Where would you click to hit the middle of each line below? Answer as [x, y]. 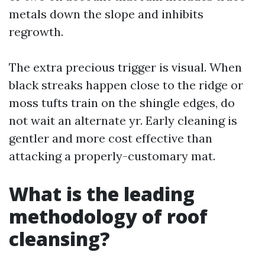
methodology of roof [108, 216]
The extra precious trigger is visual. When [125, 67]
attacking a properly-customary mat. [112, 156]
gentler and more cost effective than [111, 138]
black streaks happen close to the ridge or [126, 85]
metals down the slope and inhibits [106, 14]
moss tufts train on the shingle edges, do [122, 103]
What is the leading [102, 194]
